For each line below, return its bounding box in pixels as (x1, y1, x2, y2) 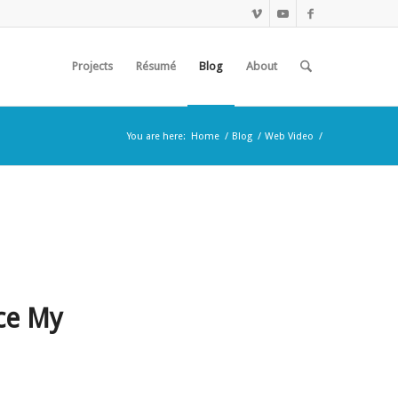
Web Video (265, 131, 314, 142)
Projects (72, 60, 114, 73)
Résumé (136, 60, 177, 73)
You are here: (127, 131, 187, 142)
